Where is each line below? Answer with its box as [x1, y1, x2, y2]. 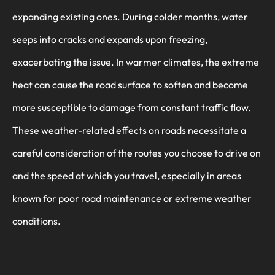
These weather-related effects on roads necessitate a [12, 123, 246, 136]
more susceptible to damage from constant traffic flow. [12, 101, 251, 114]
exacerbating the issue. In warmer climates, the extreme [12, 55, 259, 68]
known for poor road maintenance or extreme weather [12, 192, 252, 204]
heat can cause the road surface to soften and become [12, 78, 248, 91]
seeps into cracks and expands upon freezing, [12, 33, 207, 45]
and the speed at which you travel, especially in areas [12, 169, 241, 182]
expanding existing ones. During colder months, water [12, 10, 248, 23]
